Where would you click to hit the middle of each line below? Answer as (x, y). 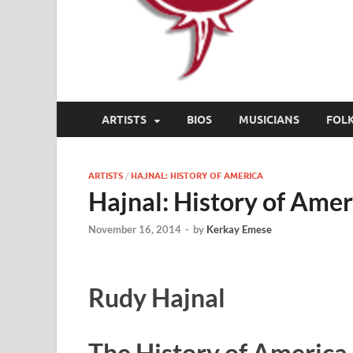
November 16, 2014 (135, 230)
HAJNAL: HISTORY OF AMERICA (197, 176)
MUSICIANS (269, 119)
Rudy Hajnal (157, 298)
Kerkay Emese (239, 230)
